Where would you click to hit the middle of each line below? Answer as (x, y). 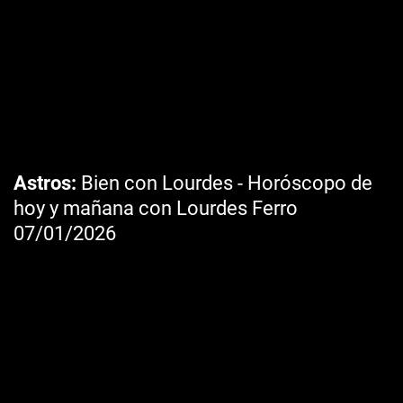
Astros (42, 183)
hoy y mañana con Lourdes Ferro (156, 208)
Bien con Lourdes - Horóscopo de (224, 183)
